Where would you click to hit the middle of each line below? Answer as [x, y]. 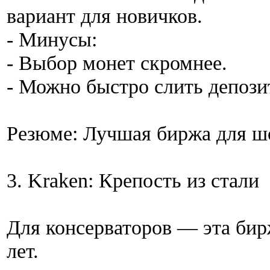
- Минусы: [52, 39]
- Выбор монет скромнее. [117, 63]
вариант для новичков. [105, 16]
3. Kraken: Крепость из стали [133, 181]
